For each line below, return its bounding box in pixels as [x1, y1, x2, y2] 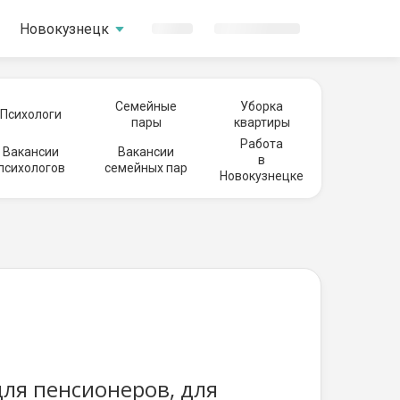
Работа [240, 137, 283, 151]
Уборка [240, 99, 283, 113]
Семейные [115, 99, 178, 113]
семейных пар [104, 161, 188, 175]
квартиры [233, 115, 290, 129]
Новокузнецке [220, 169, 304, 183]
